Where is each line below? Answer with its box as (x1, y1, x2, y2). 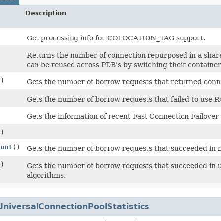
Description (25, 9, 66, 17)
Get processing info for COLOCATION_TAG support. (27, 34, 205, 42)
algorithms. (27, 171, 66, 179)
